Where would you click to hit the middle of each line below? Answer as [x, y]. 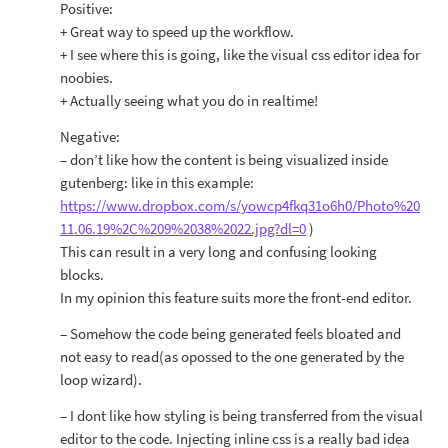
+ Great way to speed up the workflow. [177, 31]
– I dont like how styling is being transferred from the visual [241, 415]
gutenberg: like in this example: [157, 182]
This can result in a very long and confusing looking [218, 251]
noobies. [86, 77]
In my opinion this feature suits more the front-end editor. [236, 297]
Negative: [90, 136]
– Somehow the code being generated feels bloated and [230, 333]
